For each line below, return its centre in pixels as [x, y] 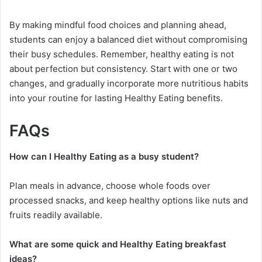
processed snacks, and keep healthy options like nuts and [129, 201]
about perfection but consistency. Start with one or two [123, 68]
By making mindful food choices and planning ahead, [118, 25]
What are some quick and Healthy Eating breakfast [118, 244]
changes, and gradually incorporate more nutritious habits [129, 83]
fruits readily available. [56, 215]
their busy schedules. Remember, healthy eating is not [122, 54]
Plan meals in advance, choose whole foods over [110, 186]
